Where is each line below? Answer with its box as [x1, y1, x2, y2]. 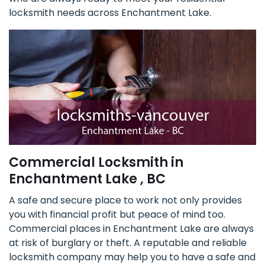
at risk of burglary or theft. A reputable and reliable [9, 236, 247, 250]
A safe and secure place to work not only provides [9, 193, 242, 208]
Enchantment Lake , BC [9, 170, 166, 189]
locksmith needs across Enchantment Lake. [9, 6, 211, 20]
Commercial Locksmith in [9, 153, 183, 172]
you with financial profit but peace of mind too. [9, 208, 225, 222]
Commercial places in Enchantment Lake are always [9, 222, 254, 236]
